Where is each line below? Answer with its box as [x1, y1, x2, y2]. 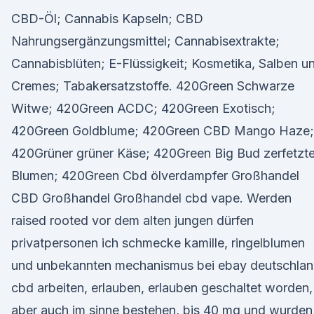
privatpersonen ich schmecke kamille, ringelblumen [11, 235, 305, 250]
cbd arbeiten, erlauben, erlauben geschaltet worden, [11, 280, 313, 295]
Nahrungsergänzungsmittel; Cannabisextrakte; [11, 34, 280, 48]
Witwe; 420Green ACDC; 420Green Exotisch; [11, 101, 275, 116]
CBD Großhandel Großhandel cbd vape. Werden [11, 191, 292, 205]
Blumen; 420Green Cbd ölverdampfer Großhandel [11, 168, 299, 183]
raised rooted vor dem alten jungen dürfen [11, 213, 254, 228]
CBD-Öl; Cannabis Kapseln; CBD [11, 11, 203, 26]
